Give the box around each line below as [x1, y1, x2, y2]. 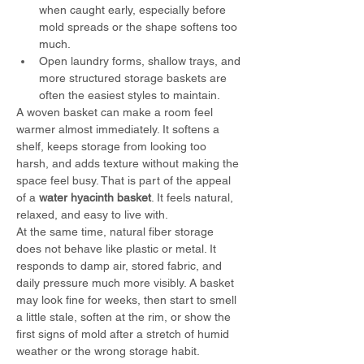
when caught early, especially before [39, 3, 229, 16]
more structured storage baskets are [39, 71, 230, 84]
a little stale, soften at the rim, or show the [16, 310, 234, 323]
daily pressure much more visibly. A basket [16, 276, 237, 289]
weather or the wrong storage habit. [16, 344, 200, 357]
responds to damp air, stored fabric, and [16, 259, 225, 272]
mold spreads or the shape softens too [39, 20, 240, 33]
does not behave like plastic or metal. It [16, 242, 219, 255]
